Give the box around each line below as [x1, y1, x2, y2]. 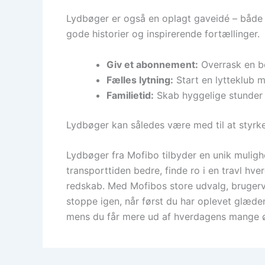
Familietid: [106, 89, 154, 101]
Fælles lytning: [106, 73, 173, 86]
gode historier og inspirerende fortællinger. [66, 28, 260, 40]
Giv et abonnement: [106, 58, 198, 70]
